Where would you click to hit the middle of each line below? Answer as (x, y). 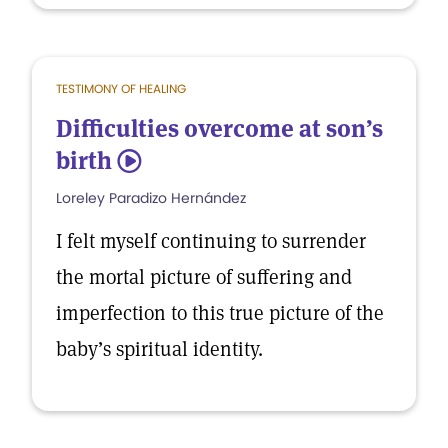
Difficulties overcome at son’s (219, 128)
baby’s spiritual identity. (162, 349)
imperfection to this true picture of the (220, 313)
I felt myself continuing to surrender (211, 241)
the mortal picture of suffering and (204, 277)
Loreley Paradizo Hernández (151, 198)
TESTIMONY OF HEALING (121, 88)
